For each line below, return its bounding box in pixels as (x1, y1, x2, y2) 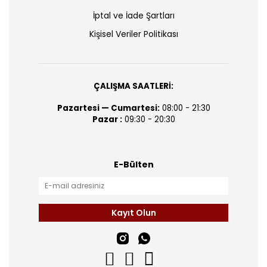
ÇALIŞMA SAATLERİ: (94, 80, 173, 92)
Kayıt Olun (111, 206, 156, 219)
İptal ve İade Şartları (92, 10, 175, 21)
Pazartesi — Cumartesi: (57, 103, 160, 114)
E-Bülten (113, 159, 154, 170)
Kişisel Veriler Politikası (89, 28, 178, 40)
